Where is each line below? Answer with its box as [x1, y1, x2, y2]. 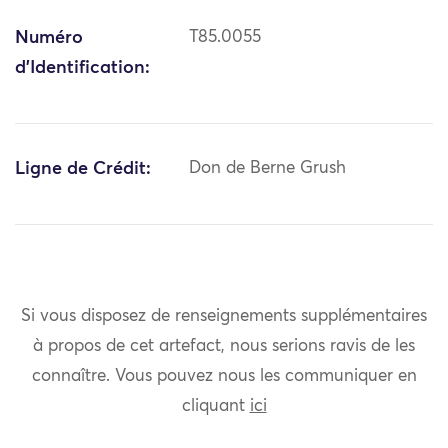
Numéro [15, 29, 83, 48]
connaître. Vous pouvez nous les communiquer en [31, 367, 417, 385]
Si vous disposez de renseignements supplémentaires [21, 307, 427, 325]
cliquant [181, 397, 250, 415]
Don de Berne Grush [189, 160, 347, 178]
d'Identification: [15, 59, 150, 78]
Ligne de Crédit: [15, 160, 151, 179]
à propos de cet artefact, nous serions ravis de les [33, 337, 415, 355]
